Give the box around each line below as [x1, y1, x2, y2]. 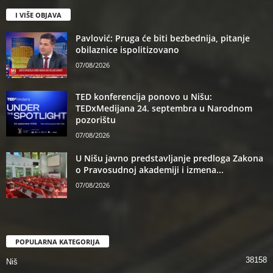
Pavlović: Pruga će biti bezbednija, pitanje [76, 32, 250, 44]
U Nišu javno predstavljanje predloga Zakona [76, 152, 263, 164]
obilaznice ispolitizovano [76, 43, 179, 55]
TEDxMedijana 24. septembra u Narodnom [76, 102, 252, 114]
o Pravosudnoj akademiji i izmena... [76, 163, 224, 175]
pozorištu [76, 113, 116, 126]
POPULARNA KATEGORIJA [15, 236, 100, 246]
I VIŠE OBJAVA [15, 10, 62, 19]
